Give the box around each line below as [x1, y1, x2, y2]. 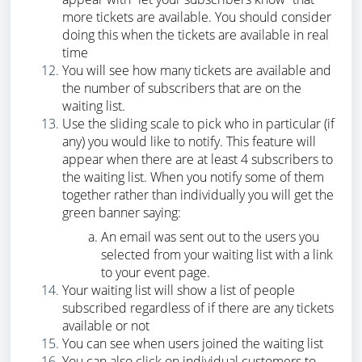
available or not [62, 317, 149, 335]
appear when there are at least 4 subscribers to [62, 150, 333, 169]
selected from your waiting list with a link [101, 246, 333, 264]
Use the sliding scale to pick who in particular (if [62, 115, 335, 133]
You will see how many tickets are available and [62, 61, 331, 80]
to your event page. [101, 263, 210, 282]
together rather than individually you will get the [62, 186, 334, 204]
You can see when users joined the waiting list [62, 335, 326, 353]
